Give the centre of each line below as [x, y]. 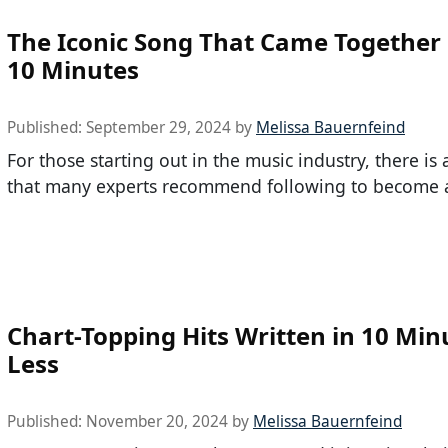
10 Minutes [73, 69]
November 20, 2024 [157, 422]
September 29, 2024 [158, 127]
